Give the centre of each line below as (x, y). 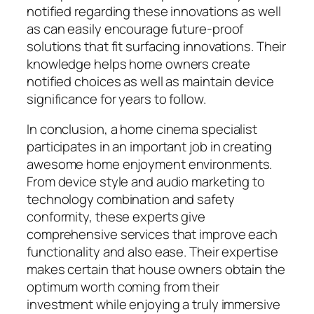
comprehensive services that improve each (152, 234)
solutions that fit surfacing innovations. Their (157, 46)
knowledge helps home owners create (138, 63)
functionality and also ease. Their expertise (152, 252)
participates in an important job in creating (149, 147)
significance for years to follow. (116, 98)
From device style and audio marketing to (146, 182)
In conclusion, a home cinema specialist (142, 129)
